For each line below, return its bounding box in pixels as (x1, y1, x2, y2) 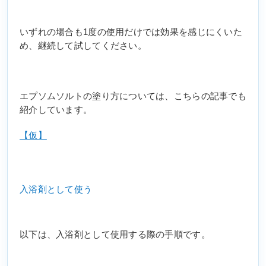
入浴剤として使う (20, 184, 93, 194)
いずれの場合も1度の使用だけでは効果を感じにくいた (20, 27, 242, 37)
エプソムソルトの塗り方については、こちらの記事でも (20, 91, 246, 102)
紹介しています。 (20, 105, 93, 115)
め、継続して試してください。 (20, 41, 147, 51)
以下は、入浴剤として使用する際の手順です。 (20, 229, 210, 239)
